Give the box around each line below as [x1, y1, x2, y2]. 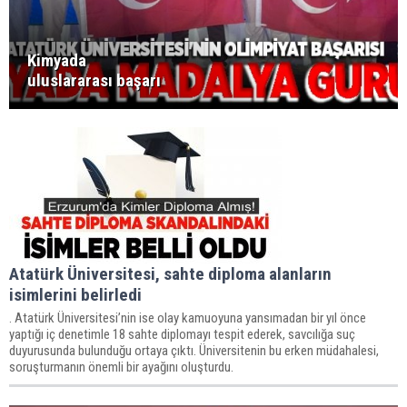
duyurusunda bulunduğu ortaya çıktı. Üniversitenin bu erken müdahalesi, [9, 342, 379, 359]
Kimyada [27, 50, 86, 71]
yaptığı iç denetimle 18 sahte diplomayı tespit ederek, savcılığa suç [9, 326, 355, 342]
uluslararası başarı [27, 70, 161, 91]
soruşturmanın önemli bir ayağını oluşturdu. [9, 359, 233, 375]
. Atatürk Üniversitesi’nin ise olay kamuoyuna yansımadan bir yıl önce [9, 310, 366, 326]
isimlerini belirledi [9, 284, 142, 305]
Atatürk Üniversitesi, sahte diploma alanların [9, 263, 332, 284]
